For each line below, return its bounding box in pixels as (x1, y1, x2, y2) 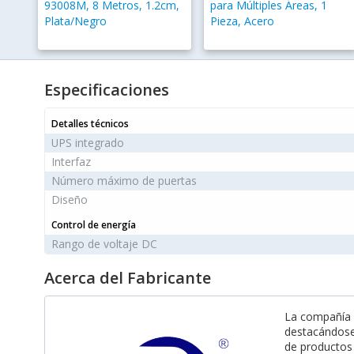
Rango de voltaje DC (51, 236, 157, 252)
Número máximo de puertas (51, 173, 197, 189)
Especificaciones (43, 79, 169, 101)
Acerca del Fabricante (43, 267, 211, 289)
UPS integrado (51, 135, 124, 151)
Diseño (51, 192, 88, 208)
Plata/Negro (43, 13, 107, 29)
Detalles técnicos (51, 117, 129, 131)
